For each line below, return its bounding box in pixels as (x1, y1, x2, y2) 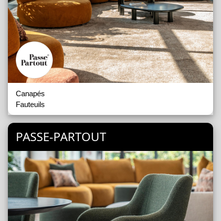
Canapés (16, 89, 45, 98)
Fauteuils (16, 100, 45, 109)
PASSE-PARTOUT (16, 128, 106, 145)
